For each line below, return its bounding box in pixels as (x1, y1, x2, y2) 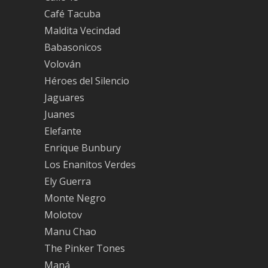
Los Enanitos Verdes (44, 158, 136, 172)
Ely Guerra (44, 175, 91, 188)
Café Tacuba (44, 7, 100, 21)
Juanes (44, 108, 75, 121)
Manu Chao (44, 225, 96, 239)
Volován (44, 57, 81, 71)
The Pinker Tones (44, 242, 125, 255)
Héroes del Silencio (44, 74, 129, 88)
